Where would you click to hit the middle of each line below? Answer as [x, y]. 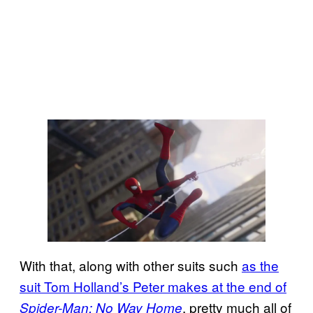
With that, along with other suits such [131, 265]
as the [260, 265]
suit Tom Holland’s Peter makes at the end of [153, 286]
